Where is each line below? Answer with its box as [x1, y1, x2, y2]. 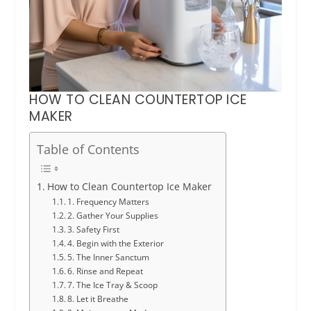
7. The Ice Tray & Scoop [67, 278, 158, 291]
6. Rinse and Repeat [67, 264, 144, 277]
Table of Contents [37, 140, 140, 158]
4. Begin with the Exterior [67, 237, 165, 249]
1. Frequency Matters [67, 195, 150, 208]
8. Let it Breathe [67, 292, 129, 305]
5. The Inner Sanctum [67, 251, 150, 263]
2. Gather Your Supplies [67, 209, 159, 221]
